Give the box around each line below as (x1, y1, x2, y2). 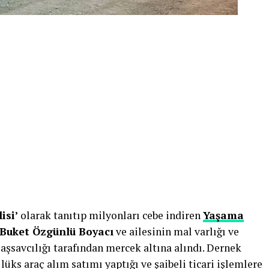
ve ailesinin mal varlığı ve (113, 225, 239, 238)
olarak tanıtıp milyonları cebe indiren (18, 208, 203, 222)
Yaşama (203, 208, 244, 222)
